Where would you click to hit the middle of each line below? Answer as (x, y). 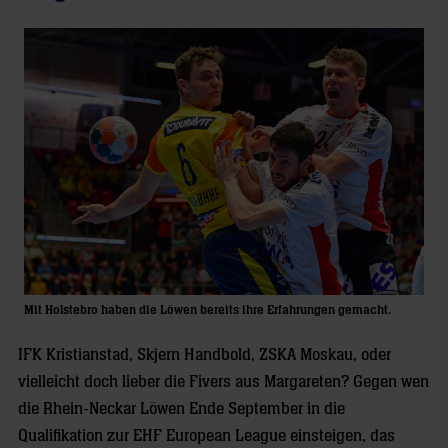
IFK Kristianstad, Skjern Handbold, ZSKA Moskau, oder (204, 355)
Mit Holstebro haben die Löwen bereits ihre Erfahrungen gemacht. (207, 309)
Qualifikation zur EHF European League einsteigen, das (206, 436)
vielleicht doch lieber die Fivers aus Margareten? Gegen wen (223, 382)
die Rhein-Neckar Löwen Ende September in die (181, 409)
